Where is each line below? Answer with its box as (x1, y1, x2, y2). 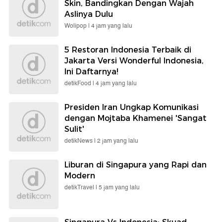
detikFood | (64, 78, 96, 88)
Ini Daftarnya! (64, 66, 118, 76)
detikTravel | (64, 182, 99, 192)
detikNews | (64, 136, 97, 146)
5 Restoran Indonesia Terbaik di (64, 45, 191, 55)
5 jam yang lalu (99, 182, 140, 192)
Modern (64, 170, 95, 180)
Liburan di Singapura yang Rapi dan (64, 160, 207, 169)
